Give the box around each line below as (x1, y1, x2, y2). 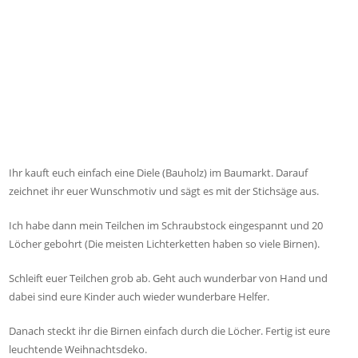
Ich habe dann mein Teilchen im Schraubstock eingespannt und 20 (9, 218, 324, 233)
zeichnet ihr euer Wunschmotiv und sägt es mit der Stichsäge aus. (9, 184, 320, 199)
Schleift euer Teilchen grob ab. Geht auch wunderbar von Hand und (9, 271, 328, 286)
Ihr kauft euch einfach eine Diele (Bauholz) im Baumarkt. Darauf (9, 165, 308, 181)
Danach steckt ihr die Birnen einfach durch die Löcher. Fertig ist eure (9, 324, 331, 339)
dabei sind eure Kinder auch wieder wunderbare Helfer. (9, 289, 270, 304)
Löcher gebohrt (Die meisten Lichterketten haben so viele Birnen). (9, 237, 320, 252)
